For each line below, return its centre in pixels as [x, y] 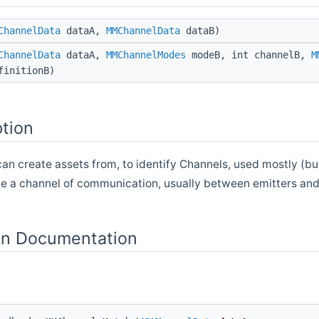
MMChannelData [143, 30]
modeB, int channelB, [249, 54]
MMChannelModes [146, 54]
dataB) [200, 30]
